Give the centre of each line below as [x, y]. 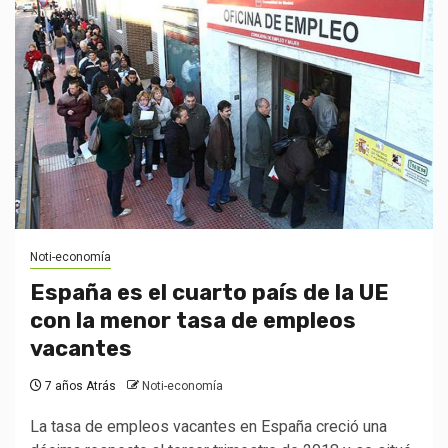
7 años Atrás [79, 386]
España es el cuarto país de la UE [209, 292]
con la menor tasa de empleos [193, 320]
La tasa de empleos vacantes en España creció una [208, 426]
